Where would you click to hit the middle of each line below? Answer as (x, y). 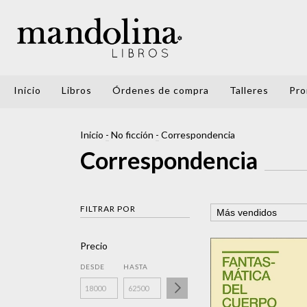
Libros (77, 90)
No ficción (132, 135)
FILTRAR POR (108, 209)
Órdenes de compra (161, 90)
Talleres (249, 90)
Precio (94, 246)
